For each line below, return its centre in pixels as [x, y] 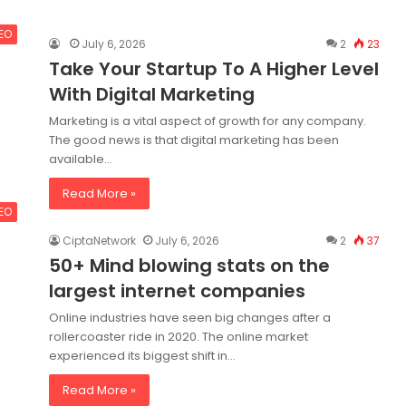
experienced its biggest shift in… [142, 356]
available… [81, 159]
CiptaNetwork [99, 241]
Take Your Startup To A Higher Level [214, 69]
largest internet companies [177, 291]
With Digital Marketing [152, 94]
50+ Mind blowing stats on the [189, 266]
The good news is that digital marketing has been [194, 140]
